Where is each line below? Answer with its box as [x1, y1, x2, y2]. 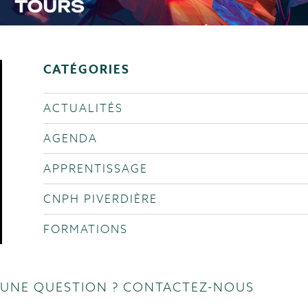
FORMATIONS [43, 222, 128, 237]
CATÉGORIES [43, 62, 130, 78]
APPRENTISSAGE [43, 162, 148, 177]
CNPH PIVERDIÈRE [43, 192, 157, 207]
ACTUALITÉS [43, 101, 123, 116]
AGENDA [43, 131, 98, 146]
